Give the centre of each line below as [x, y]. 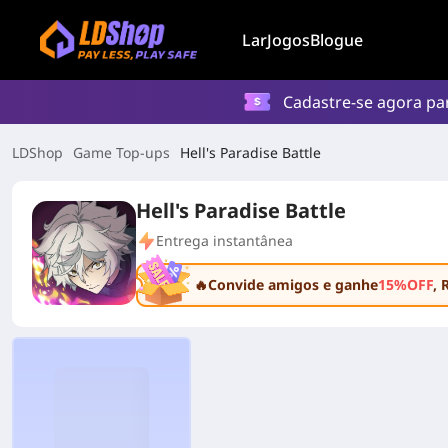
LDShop [37, 152]
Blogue [336, 40]
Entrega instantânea [224, 240]
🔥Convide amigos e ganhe [286, 284]
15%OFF [405, 284]
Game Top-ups [121, 152]
